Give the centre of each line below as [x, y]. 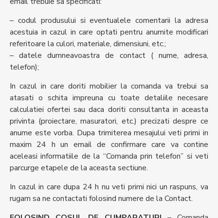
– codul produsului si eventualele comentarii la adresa [109, 20]
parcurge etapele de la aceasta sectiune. [79, 168]
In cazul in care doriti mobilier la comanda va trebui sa [109, 86]
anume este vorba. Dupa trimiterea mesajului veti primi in [109, 133]
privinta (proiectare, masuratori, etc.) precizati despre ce [109, 121]
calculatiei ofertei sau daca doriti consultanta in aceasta [109, 109]
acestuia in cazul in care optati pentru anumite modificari [109, 32]
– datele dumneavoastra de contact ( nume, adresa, [109, 55]
